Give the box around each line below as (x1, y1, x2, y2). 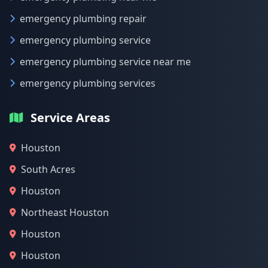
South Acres (21, 163, 75, 176)
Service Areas (31, 109, 110, 126)
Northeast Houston (21, 206, 109, 219)
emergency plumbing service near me (20, 55, 191, 68)
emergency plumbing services (20, 77, 156, 90)
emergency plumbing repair (20, 12, 147, 25)
